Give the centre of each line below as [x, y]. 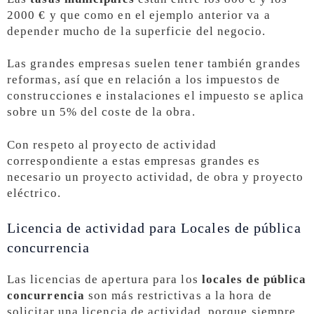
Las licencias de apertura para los [104, 279]
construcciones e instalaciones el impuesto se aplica [156, 96]
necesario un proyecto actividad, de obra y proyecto [156, 177]
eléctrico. [34, 193]
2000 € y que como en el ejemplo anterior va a [139, 15]
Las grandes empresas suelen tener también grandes [154, 64]
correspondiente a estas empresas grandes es [134, 161]
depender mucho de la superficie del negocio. [137, 31]
